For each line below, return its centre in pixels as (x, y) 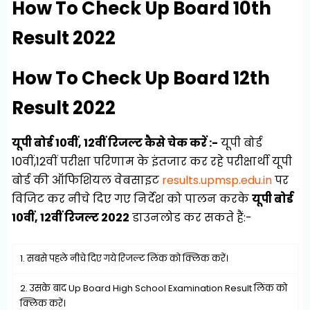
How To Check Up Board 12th (141, 78)
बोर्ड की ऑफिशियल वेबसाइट (87, 181)
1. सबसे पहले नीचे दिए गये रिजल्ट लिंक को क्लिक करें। (124, 259)
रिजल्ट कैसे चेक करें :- (163, 143)
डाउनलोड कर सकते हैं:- (191, 218)
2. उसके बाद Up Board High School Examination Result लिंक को (153, 289)
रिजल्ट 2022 (97, 218)
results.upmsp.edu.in (217, 181)
